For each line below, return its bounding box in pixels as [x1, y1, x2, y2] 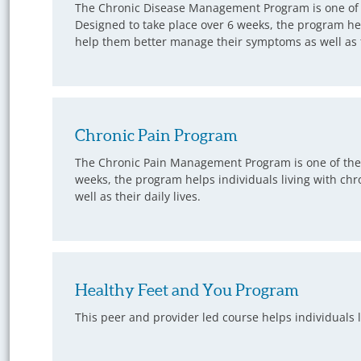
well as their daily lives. [74, 189, 201, 205]
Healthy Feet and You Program [74, 281, 299, 300]
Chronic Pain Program [74, 127, 238, 145]
